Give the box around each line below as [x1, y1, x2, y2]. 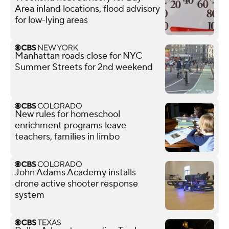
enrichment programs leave [15, 119, 126, 131]
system [15, 189, 44, 201]
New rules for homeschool [15, 108, 120, 120]
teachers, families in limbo [15, 130, 120, 143]
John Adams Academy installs [15, 166, 136, 178]
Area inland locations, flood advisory [15, 3, 160, 15]
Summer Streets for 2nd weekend [15, 61, 153, 73]
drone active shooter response [15, 177, 138, 190]
